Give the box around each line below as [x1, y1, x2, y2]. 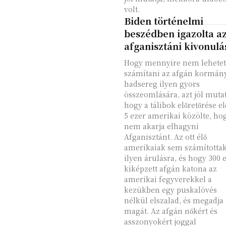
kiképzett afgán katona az [124, 163, 217, 174]
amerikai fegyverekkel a [124, 174, 212, 184]
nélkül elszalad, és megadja [124, 195, 223, 205]
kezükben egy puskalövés [124, 185, 217, 195]
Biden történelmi [124, 14, 203, 27]
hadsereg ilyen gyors [124, 79, 200, 89]
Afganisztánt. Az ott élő [124, 132, 207, 142]
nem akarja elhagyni [124, 121, 199, 131]
